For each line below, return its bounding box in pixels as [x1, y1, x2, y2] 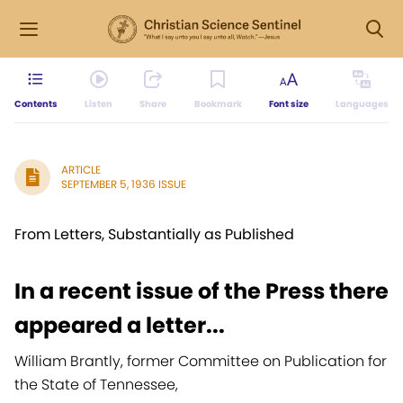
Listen [85, 97, 113, 111]
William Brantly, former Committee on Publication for [14, 351, 387, 372]
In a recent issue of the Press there [14, 276, 389, 306]
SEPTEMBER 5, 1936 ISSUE [61, 176, 186, 192]
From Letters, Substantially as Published [14, 224, 294, 245]
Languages [335, 97, 389, 111]
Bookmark [193, 97, 242, 111]
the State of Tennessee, [14, 374, 178, 395]
